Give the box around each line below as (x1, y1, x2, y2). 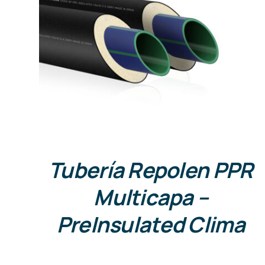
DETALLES (131, 32, 170, 43)
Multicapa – (93, 183, 208, 212)
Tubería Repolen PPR (49, 156, 253, 185)
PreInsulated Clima (56, 210, 245, 240)
